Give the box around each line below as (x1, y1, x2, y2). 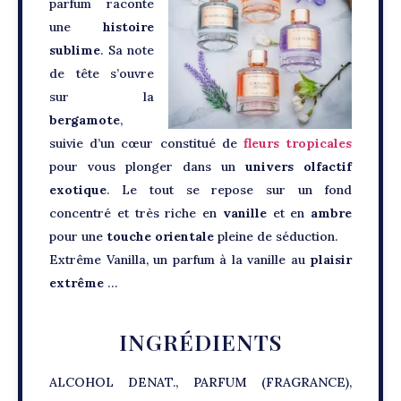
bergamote (49, 112, 120, 128)
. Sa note (100, 42, 154, 58)
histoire (103, 19, 154, 35)
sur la (49, 89, 154, 105)
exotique (49, 182, 107, 198)
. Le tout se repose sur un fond (107, 182, 352, 198)
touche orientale (103, 228, 218, 244)
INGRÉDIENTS (119, 327, 282, 356)
